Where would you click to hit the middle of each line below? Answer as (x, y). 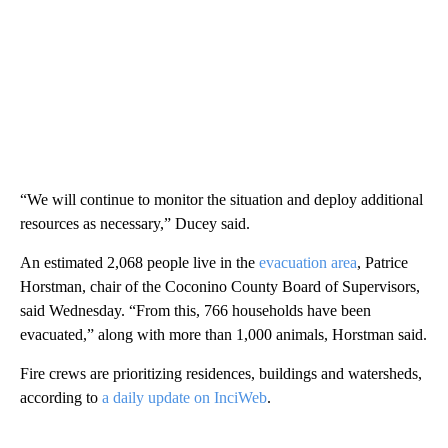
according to (61, 398)
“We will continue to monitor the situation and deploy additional (221, 200)
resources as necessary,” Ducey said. (135, 224)
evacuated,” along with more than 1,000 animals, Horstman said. (223, 335)
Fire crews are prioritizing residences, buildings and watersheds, (221, 374)
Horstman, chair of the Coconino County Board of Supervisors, (220, 287)
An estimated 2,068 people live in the (139, 263)
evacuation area (308, 263)
